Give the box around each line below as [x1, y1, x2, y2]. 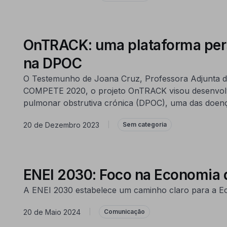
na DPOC [23, 55, 82, 72]
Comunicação [103, 208, 145, 215]
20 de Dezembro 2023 [23, 120, 99, 129]
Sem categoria [122, 121, 167, 128]
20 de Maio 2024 [23, 207, 81, 216]
